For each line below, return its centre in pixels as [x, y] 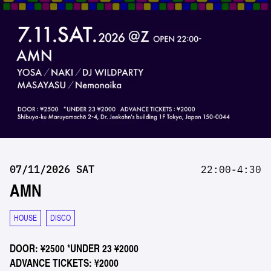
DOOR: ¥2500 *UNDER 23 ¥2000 [74, 248]
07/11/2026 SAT [52, 169]
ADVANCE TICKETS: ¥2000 [64, 263]
